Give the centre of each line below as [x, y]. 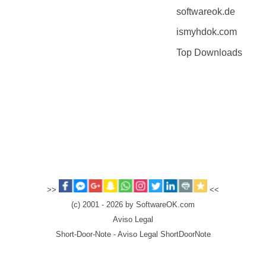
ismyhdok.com [206, 32]
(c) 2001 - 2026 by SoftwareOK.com [133, 205]
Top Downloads [209, 52]
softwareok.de [205, 12]
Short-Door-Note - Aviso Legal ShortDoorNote [133, 235]
